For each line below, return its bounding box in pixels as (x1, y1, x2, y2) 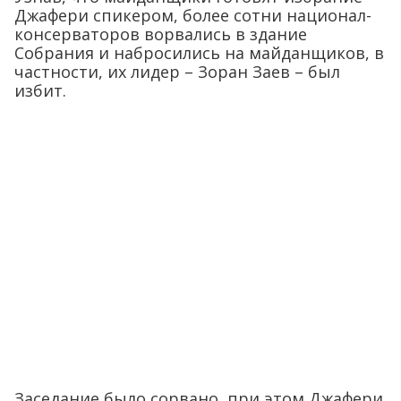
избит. (14, 80, 66, 102)
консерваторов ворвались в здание (14, 23, 307, 46)
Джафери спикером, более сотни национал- (14, 4, 371, 27)
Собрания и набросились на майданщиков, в (14, 42, 384, 64)
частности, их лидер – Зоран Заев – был (14, 61, 340, 83)
